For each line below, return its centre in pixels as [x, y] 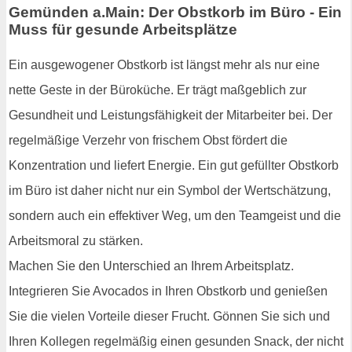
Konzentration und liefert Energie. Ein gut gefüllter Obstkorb [174, 166]
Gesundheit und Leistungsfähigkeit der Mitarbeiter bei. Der [170, 115]
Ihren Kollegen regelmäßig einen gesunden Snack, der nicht [176, 342]
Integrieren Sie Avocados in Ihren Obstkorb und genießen [168, 291]
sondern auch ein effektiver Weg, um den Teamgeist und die [175, 216]
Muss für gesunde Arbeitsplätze [123, 29]
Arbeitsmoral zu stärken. [76, 241]
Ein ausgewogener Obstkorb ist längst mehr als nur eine [164, 65]
